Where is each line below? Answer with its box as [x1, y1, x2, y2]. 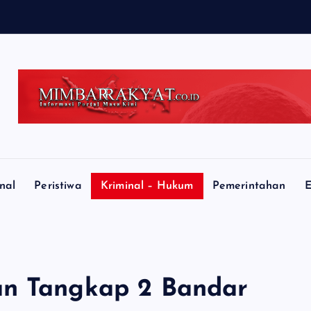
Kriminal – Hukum [100, 180, 194, 192]
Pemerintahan [212, 180, 286, 192]
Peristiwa [34, 180, 82, 192]
